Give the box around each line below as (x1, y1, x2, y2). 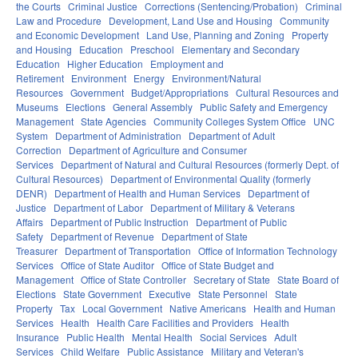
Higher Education (67, 57, 143, 71)
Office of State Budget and (161, 258, 274, 272)
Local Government (82, 301, 162, 316)
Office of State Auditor (61, 258, 154, 272)
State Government (63, 287, 141, 301)
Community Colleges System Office (153, 114, 306, 129)
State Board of (277, 272, 339, 287)
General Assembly (113, 100, 193, 114)
